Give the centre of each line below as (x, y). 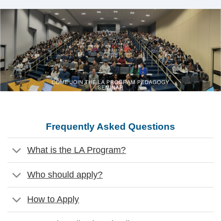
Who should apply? (65, 175)
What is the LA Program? (77, 150)
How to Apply (53, 200)
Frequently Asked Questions (110, 126)
